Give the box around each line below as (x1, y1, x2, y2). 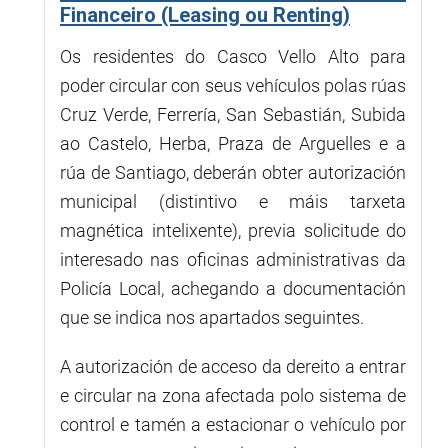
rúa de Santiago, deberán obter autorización (60, 161, 406, 183)
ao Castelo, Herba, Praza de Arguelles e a (60, 132, 406, 154)
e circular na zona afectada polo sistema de (60, 384, 406, 406)
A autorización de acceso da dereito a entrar (60, 355, 406, 377)
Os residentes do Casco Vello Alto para (60, 45, 406, 67)
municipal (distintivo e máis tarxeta (60, 190, 406, 212)
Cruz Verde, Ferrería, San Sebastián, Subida (60, 103, 406, 125)
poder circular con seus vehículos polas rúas (60, 74, 406, 96)
